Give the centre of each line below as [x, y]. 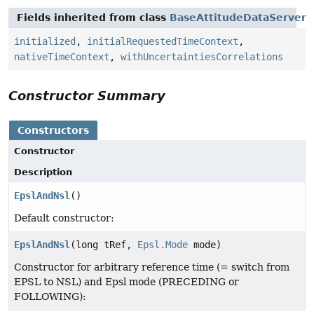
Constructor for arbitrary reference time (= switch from [152, 267]
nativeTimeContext [62, 57]
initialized [45, 42]
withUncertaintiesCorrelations [202, 57]
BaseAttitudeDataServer [238, 18]
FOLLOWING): [50, 297]
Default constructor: [64, 218]
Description [43, 172]
